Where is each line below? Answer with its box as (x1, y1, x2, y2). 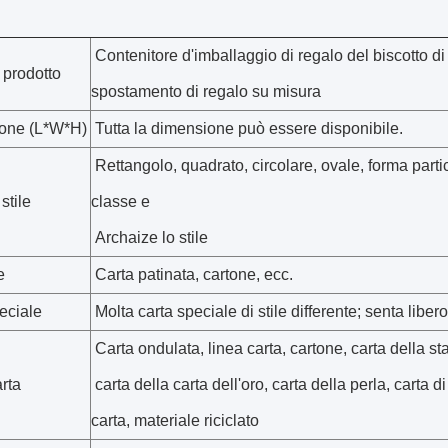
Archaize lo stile (91, 229, 208, 246)
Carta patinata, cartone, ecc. (91, 266, 293, 283)
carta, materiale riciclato (91, 412, 259, 429)
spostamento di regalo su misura (91, 83, 321, 100)
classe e (91, 193, 150, 210)
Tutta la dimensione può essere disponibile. (91, 120, 403, 137)
